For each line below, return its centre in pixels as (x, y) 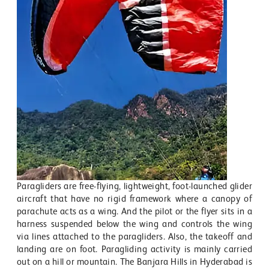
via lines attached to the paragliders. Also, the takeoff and (134, 237)
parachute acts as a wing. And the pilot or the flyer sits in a (134, 211)
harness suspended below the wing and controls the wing (134, 224)
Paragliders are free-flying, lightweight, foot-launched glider (134, 186)
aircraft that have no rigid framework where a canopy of (134, 199)
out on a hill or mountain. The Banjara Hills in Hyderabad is (134, 262)
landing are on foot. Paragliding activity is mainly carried (134, 249)
